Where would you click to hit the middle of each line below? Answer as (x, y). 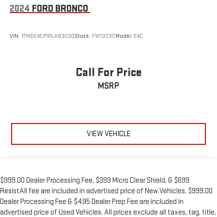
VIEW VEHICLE (108, 134)
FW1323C (104, 36)
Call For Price (108, 73)
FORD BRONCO (60, 9)
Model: (124, 36)
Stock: (83, 36)
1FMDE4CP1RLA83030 (48, 36)
